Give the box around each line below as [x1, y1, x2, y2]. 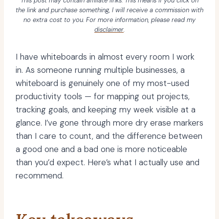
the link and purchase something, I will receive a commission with [16, 6, 203, 15]
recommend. [16, 170, 64, 181]
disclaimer [94, 25, 124, 34]
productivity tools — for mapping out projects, [16, 91, 190, 102]
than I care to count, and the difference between [16, 131, 202, 142]
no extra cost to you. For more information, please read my [23, 16, 196, 24]
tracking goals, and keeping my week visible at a [16, 104, 196, 115]
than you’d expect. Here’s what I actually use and [16, 157, 199, 168]
